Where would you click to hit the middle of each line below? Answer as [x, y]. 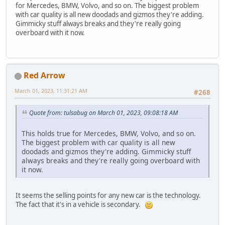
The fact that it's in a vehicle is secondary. [80, 204]
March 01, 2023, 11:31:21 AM [51, 90]
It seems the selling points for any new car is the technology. [109, 195]
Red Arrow [44, 75]
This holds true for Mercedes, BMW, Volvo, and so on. [109, 133]
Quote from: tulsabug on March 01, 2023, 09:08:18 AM [103, 113]
